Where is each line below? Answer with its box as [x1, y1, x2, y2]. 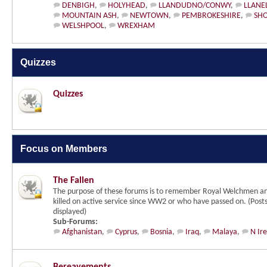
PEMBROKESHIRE [182, 11, 241, 20]
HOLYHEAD [108, 1, 145, 10]
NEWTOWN [130, 11, 169, 20]
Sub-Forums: [53, 218, 98, 226]
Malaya [212, 228, 237, 237]
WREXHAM [117, 21, 155, 30]
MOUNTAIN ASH [62, 11, 117, 20]
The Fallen [53, 176, 94, 185]
